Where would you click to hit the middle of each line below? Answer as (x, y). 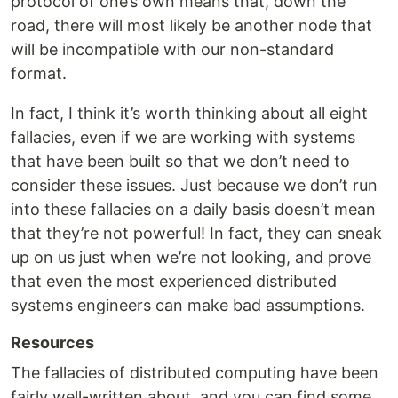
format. (39, 74)
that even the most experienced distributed (174, 282)
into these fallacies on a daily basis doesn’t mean (193, 210)
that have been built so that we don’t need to (180, 162)
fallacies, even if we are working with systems (183, 138)
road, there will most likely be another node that (191, 26)
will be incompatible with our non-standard (172, 50)
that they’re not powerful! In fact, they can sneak (196, 234)
